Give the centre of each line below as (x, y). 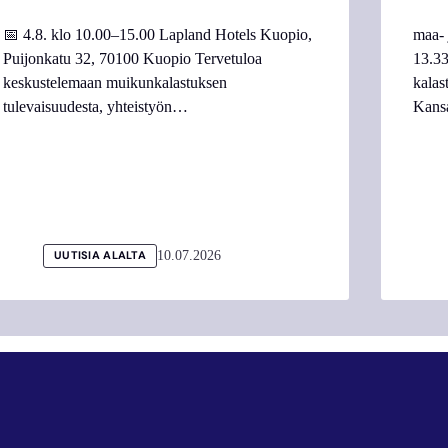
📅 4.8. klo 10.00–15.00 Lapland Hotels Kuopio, (157, 34)
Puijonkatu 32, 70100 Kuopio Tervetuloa (132, 58)
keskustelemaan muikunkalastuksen (114, 82)
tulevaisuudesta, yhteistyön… (95, 106)
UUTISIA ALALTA (100, 255)
